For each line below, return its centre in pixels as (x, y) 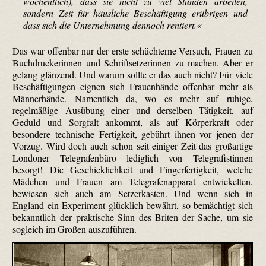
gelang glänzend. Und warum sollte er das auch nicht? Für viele (133, 74)
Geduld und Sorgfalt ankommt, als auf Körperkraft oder (133, 122)
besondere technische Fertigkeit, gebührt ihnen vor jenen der (133, 134)
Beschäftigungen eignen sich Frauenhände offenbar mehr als (133, 86)
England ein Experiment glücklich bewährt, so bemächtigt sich (133, 205)
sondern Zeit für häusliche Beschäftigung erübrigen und (135, 13)
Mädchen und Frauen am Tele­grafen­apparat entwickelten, (133, 181)
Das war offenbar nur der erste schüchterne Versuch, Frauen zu (133, 50)
